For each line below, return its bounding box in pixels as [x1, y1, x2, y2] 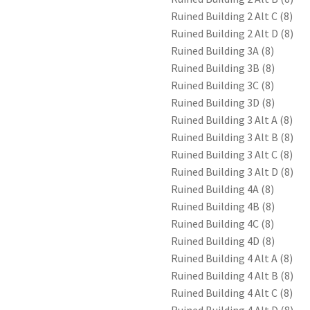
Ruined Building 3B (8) [171, 61, 275, 75]
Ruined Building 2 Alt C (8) [171, 9, 293, 24]
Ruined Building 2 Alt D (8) [171, 26, 294, 41]
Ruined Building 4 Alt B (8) [171, 268, 294, 283]
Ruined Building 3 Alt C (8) [171, 147, 293, 162]
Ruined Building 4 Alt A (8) [171, 251, 293, 266]
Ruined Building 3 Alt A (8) [171, 113, 293, 127]
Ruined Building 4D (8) [171, 234, 275, 248]
